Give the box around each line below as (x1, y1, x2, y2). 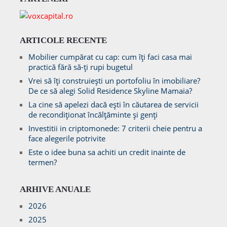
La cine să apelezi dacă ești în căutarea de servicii (28, 99, 199, 110)
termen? (28, 157, 57, 168)
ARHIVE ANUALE (19, 184, 91, 195)
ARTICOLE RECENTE (19, 35, 107, 46)
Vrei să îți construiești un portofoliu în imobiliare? (28, 75, 200, 86)
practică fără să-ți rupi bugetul (28, 62, 133, 72)
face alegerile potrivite (28, 133, 105, 144)
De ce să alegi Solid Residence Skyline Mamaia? (28, 86, 192, 96)
